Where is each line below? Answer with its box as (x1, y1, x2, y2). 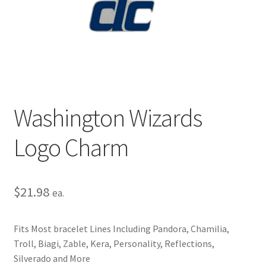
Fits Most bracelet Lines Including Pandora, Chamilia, (13, 222, 229, 235)
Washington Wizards (13, 102, 202, 133)
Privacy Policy (13, 5, 69, 17)
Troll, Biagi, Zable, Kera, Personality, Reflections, (13, 237, 214, 249)
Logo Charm (13, 131, 129, 163)
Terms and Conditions (13, 36, 103, 49)
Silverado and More (13, 252, 90, 264)
